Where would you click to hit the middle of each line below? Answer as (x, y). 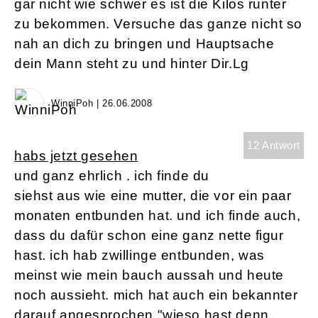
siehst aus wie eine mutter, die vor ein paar (153, 196)
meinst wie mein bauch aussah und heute (149, 275)
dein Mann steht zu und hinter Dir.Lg (132, 64)
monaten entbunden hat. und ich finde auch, (158, 216)
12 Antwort (274, 146)
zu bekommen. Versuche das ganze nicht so (159, 24)
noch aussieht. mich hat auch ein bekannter (156, 295)
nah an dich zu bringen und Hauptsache (144, 44)
